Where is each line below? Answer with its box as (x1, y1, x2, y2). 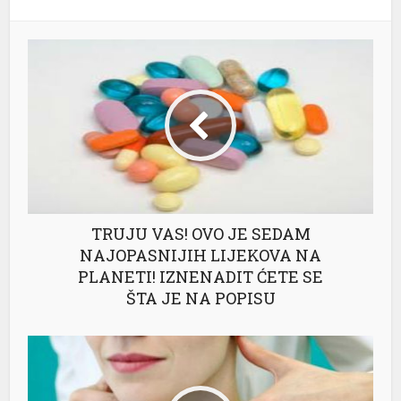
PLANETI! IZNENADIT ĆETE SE (78, 265, 323, 287)
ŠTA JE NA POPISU (125, 286, 276, 309)
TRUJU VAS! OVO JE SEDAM (90, 222, 311, 244)
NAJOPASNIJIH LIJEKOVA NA (80, 243, 321, 266)
